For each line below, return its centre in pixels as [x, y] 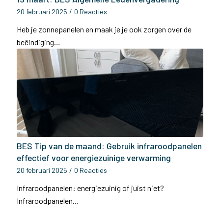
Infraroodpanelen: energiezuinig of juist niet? [90, 188]
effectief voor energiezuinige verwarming [94, 158]
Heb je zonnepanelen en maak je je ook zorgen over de [104, 29]
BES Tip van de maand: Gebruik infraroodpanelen [109, 146]
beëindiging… [38, 42]
